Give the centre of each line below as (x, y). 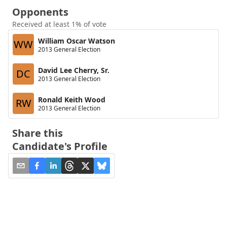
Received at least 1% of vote (59, 24)
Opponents (40, 12)
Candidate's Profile (60, 146)
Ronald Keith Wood (72, 99)
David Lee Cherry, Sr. (74, 70)
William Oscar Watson (77, 41)
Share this (37, 133)
